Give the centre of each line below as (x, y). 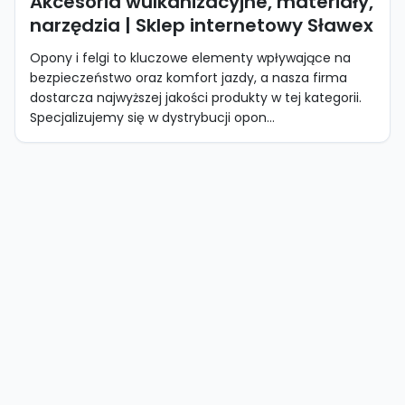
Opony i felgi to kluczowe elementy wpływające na (190, 58)
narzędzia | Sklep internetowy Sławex (202, 25)
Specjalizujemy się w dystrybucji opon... (152, 118)
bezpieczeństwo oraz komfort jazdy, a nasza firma (188, 78)
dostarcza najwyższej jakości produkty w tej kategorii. (196, 98)
